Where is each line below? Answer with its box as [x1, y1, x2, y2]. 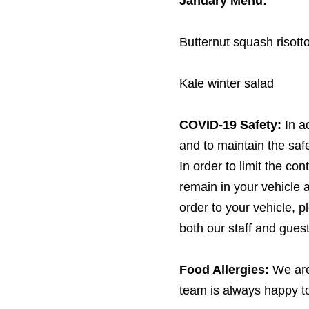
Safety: [239, 118, 281, 132]
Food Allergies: [179, 263, 269, 277]
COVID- [179, 118, 223, 132]
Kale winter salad [179, 77, 274, 91]
